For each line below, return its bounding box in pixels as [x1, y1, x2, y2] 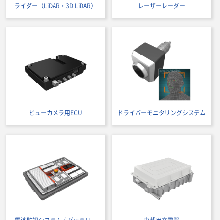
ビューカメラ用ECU [29, 109, 82, 117]
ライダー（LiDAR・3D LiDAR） [14, 1, 97, 10]
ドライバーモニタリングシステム [117, 109, 206, 117]
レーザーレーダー [138, 1, 185, 10]
